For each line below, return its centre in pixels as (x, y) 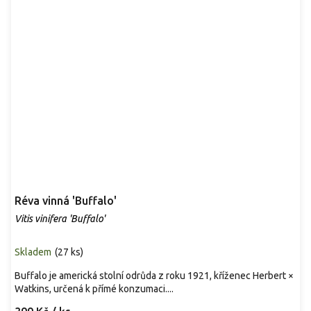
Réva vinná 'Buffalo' (66, 200)
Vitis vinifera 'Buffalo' (60, 218)
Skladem (33, 252)
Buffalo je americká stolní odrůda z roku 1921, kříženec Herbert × (154, 275)
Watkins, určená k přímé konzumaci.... (94, 288)
